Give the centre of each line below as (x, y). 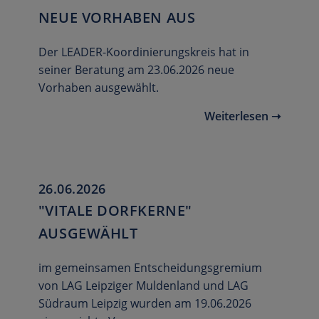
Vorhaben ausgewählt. (98, 88)
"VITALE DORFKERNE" (115, 211)
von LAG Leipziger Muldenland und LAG (143, 286)
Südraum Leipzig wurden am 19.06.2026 (145, 304)
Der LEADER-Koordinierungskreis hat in (143, 52)
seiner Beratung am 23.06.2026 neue (136, 70)
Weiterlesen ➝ (243, 116)
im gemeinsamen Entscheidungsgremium (150, 268)
